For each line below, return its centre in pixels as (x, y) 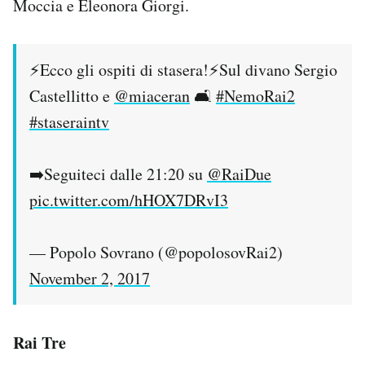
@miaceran (152, 95)
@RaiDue (239, 174)
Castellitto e (72, 95)
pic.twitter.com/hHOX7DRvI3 (129, 200)
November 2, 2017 (90, 278)
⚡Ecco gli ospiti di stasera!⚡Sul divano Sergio (183, 69)
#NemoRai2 (255, 95)
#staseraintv (69, 121)
